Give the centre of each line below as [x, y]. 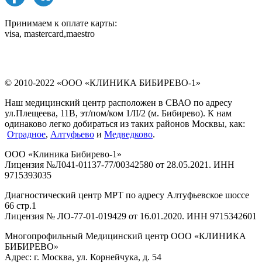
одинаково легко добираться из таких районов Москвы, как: [125, 123]
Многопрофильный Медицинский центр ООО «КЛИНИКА [125, 236]
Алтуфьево [72, 134]
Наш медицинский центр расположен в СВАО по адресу [118, 102]
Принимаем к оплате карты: [61, 23]
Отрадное [26, 134]
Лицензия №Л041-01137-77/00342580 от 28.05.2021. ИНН [120, 164]
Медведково [128, 134]
